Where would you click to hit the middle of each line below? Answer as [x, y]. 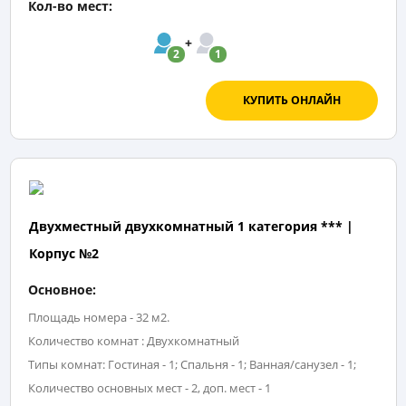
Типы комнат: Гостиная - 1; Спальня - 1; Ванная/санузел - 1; [192, 364]
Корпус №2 [63, 253]
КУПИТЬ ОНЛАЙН [291, 101]
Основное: [62, 289]
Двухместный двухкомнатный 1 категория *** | [191, 226]
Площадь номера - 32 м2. [99, 317]
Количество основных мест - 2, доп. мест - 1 [150, 387]
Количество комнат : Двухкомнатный [134, 340]
